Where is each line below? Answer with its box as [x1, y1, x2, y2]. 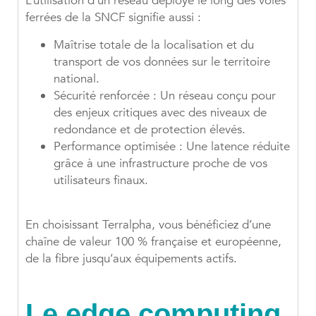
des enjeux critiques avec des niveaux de [54, 104, 267, 121]
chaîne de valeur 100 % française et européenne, [25, 233, 281, 250]
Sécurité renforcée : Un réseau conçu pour [54, 87, 276, 104]
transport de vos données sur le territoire [54, 54, 270, 71]
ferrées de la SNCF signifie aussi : [25, 9, 201, 26]
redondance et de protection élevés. [54, 121, 245, 138]
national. [54, 71, 99, 87]
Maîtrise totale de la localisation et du [54, 37, 254, 54]
